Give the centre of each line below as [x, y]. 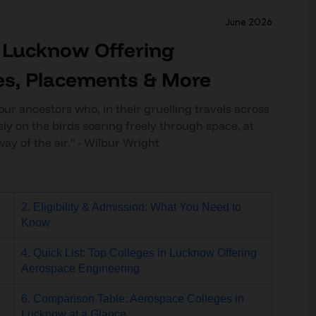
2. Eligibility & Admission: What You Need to [131, 207]
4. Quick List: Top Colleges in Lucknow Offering [139, 253]
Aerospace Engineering [80, 268]
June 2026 [248, 22]
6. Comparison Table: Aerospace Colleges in [132, 299]
